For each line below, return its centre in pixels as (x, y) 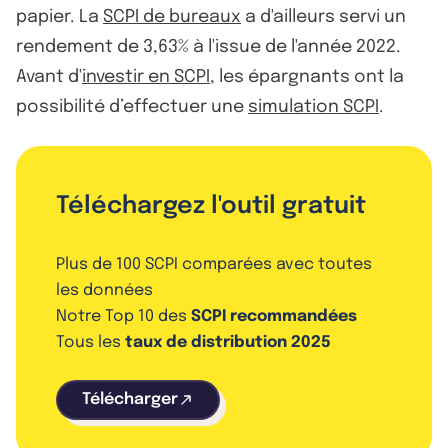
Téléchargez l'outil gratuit (211, 206)
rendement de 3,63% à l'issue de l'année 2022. (208, 46)
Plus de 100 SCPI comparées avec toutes (214, 264)
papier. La (59, 16)
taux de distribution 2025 (228, 342)
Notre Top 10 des (123, 316)
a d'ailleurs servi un (323, 16)
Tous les (90, 342)
